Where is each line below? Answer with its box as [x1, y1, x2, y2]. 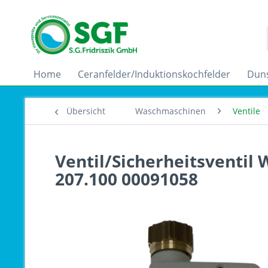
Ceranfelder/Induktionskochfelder [78, 68, 230, 81]
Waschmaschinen [135, 105, 206, 117]
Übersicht [66, 105, 105, 117]
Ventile [233, 105, 260, 117]
